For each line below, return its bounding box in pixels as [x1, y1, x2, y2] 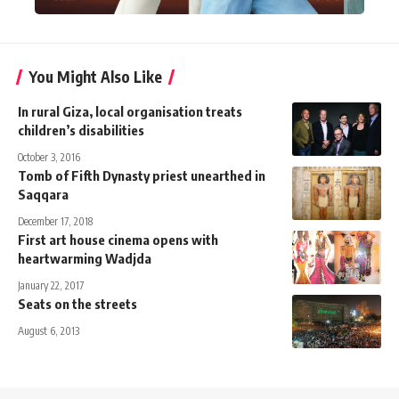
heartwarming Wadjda [18, 249, 151, 266]
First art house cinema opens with [18, 231, 218, 248]
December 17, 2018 [18, 214, 93, 228]
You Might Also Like [28, 66, 162, 86]
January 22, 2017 [18, 278, 84, 292]
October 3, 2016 [18, 150, 80, 164]
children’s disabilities [18, 121, 144, 138]
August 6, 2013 [18, 323, 79, 338]
